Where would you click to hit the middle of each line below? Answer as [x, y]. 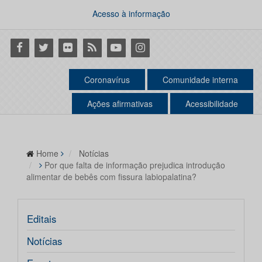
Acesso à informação [131, 13]
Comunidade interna [200, 80]
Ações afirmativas [120, 104]
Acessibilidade [212, 104]
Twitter [48, 47]
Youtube [124, 47]
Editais [42, 219]
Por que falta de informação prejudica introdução [135, 165]
